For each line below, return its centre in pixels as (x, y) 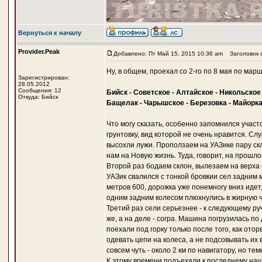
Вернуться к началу (49, 33)
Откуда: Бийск (38, 97)
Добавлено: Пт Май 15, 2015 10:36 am (168, 54)
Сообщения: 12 (39, 90)
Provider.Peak (39, 51)
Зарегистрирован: (44, 77)
